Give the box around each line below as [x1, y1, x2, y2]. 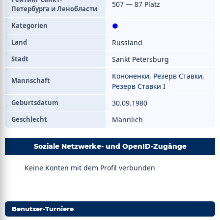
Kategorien [11, 21, 48, 30]
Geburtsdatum [11, 98, 58, 107]
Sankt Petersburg [112, 55, 169, 64]
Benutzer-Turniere [12, 205, 74, 213]
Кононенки [112, 71, 149, 81]
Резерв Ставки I [112, 82, 165, 91]
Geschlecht [11, 115, 47, 124]
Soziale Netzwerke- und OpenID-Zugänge [33, 142, 187, 151]
